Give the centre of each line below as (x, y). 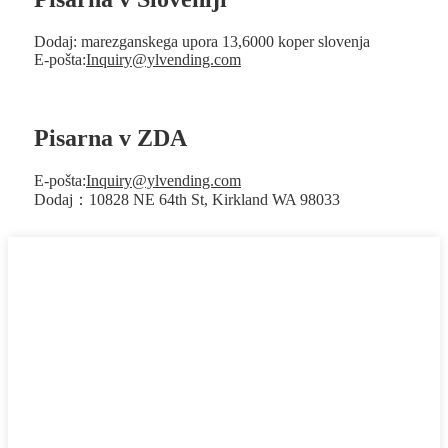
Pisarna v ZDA (110, 138)
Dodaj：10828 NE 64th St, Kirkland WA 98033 (187, 200)
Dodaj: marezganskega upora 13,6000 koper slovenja (202, 42)
